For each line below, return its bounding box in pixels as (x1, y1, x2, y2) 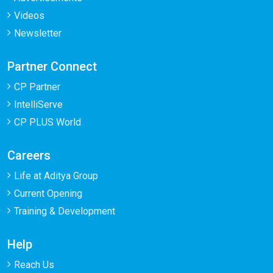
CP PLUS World (14, 116, 81, 128)
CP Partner (14, 81, 60, 93)
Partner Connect (7, 59, 97, 74)
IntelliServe (14, 99, 63, 110)
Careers (7, 148, 51, 163)
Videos (14, 10, 44, 21)
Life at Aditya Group (14, 170, 98, 182)
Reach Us (14, 259, 54, 271)
